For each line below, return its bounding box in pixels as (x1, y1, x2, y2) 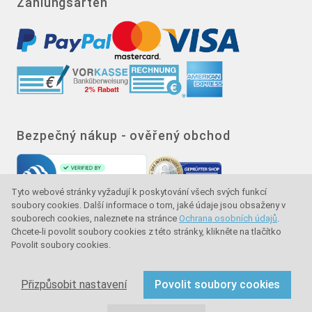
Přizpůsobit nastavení (21, 278, 127, 291)
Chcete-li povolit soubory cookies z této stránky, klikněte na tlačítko (11, 226, 281, 237)
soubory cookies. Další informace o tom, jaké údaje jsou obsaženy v (11, 200, 286, 211)
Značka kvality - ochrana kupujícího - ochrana (17, 244, 235, 258)
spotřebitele (17, 261, 78, 275)
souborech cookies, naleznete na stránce (11, 213, 179, 224)
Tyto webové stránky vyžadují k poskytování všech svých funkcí (11, 187, 267, 198)
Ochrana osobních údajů (179, 213, 277, 224)
